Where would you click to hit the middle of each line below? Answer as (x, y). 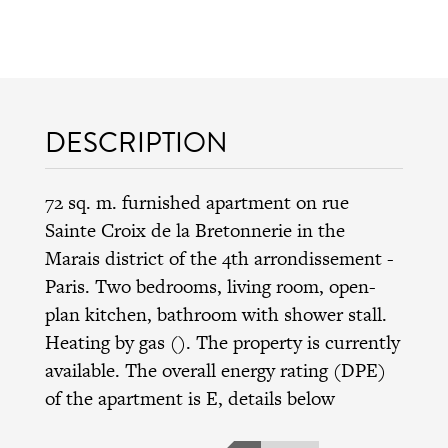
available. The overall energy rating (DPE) (215, 370)
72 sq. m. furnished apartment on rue (196, 202)
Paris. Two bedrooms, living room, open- (210, 286)
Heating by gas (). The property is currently (222, 342)
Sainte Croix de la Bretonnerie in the (194, 230)
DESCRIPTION (136, 142)
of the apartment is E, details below (189, 398)
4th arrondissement (301, 258)
